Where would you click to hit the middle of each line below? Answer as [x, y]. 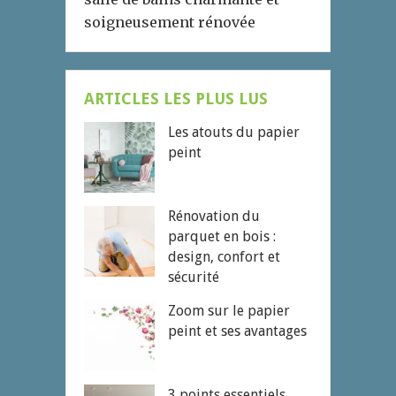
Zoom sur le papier [229, 311]
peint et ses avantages [237, 331]
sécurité [194, 278]
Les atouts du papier [234, 133]
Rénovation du [214, 217]
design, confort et [224, 257]
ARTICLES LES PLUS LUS [176, 99]
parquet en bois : [222, 237]
